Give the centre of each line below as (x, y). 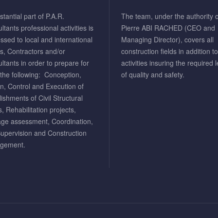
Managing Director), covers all (167, 39)
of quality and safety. (153, 74)
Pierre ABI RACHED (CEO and (168, 28)
